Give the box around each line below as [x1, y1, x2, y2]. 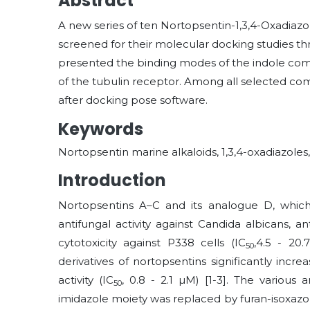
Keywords [58, 118, 143, 140]
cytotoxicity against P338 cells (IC [58, 236, 246, 249]
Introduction [58, 169, 166, 192]
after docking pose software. [58, 93, 208, 107]
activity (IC [58, 273, 113, 286]
